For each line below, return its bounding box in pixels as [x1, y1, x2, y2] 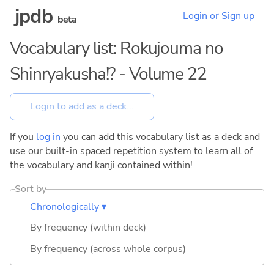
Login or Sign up [183, 9, 254, 23]
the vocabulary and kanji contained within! [10, 158, 193, 172]
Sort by [15, 182, 47, 196]
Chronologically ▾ [30, 199, 106, 213]
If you [10, 130, 36, 144]
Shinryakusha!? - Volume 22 [10, 62, 207, 86]
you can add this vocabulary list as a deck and [61, 130, 260, 144]
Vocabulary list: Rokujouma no [10, 36, 223, 61]
